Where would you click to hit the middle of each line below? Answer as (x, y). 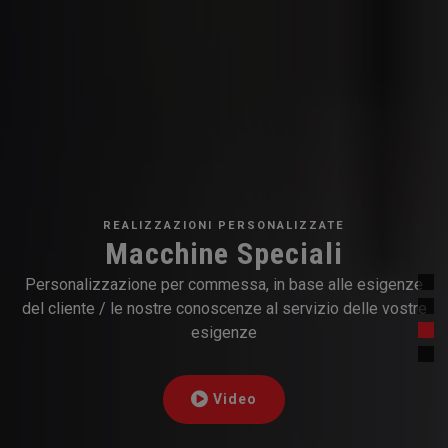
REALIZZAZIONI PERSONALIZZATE (224, 225)
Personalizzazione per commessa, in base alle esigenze (224, 284)
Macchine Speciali (224, 253)
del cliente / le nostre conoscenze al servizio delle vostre (224, 308)
